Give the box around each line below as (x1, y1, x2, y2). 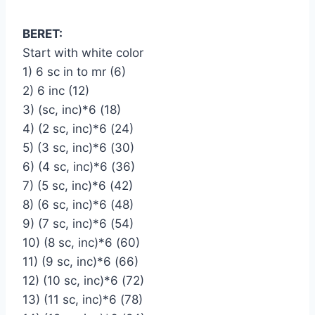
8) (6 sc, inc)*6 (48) (22, 197, 137, 212)
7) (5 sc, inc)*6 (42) (22, 178, 133, 193)
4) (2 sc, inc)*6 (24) (22, 121, 134, 136)
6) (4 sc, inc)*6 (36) (22, 159, 135, 174)
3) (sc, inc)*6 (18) (22, 102, 121, 117)
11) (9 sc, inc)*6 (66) (22, 254, 139, 269)
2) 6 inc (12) (22, 83, 89, 98)
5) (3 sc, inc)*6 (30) (22, 140, 134, 155)
